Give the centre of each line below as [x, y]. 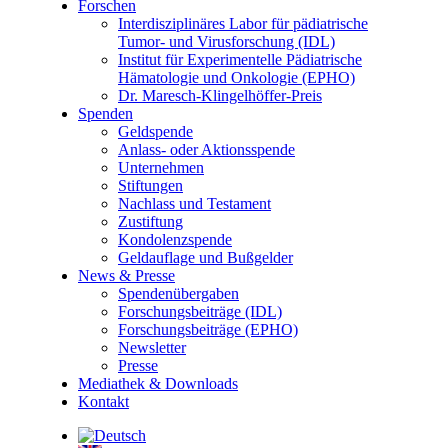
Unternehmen [161, 168]
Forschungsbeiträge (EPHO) [208, 330]
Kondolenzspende [175, 240]
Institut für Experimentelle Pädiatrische [240, 60]
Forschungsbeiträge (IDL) [200, 312]
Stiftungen [150, 186]
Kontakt [103, 402]
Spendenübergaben [178, 294]
